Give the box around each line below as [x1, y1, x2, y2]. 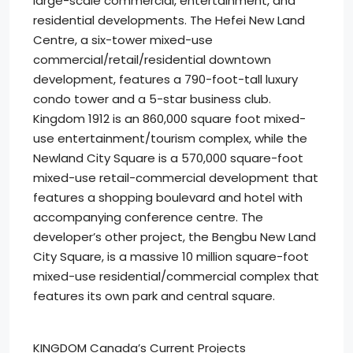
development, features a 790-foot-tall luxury [33, 71, 298, 87]
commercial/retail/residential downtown [33, 51, 271, 68]
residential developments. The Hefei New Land [33, 12, 305, 28]
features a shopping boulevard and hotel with [33, 189, 303, 206]
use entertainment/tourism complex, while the [33, 130, 307, 147]
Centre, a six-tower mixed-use [33, 32, 213, 48]
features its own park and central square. [33, 288, 275, 304]
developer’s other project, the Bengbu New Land [33, 229, 316, 245]
